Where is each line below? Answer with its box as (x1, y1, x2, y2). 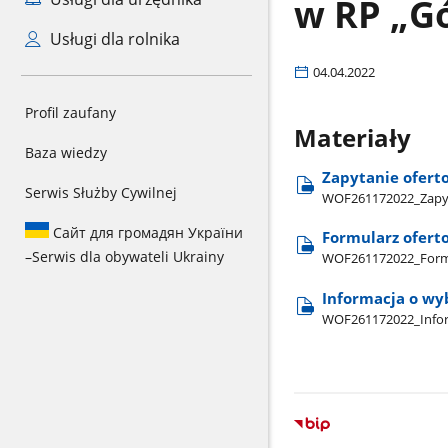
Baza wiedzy (25, 143, 107, 162)
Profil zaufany (25, 103, 116, 122)
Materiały (293, 121, 411, 154)
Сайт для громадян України (49, 223, 243, 242)
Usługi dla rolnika (45, 28, 180, 50)
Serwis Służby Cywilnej (25, 183, 177, 202)
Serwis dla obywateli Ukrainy (32, 247, 224, 266)
